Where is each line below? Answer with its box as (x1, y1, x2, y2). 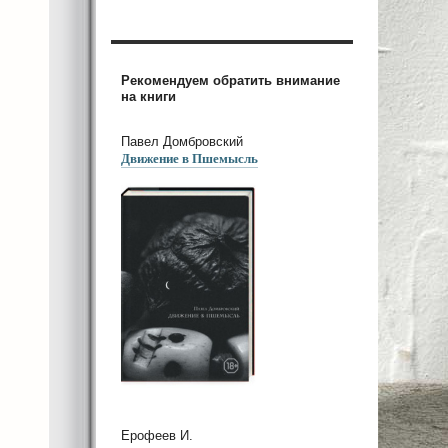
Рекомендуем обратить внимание (121, 72, 340, 88)
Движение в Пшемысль (121, 147, 258, 167)
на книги (121, 88, 176, 104)
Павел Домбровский (121, 133, 243, 149)
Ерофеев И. (121, 428, 193, 444)
